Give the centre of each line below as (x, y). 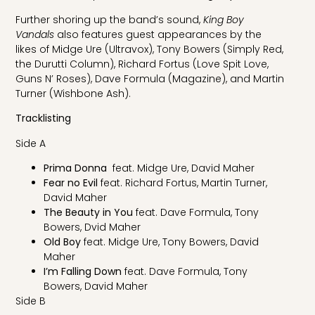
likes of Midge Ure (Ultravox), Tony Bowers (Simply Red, (150, 49)
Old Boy (63, 242)
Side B (31, 301)
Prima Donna (76, 168)
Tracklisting (45, 118)
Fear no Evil (71, 182)
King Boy (223, 19)
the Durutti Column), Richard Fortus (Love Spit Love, (142, 64)
